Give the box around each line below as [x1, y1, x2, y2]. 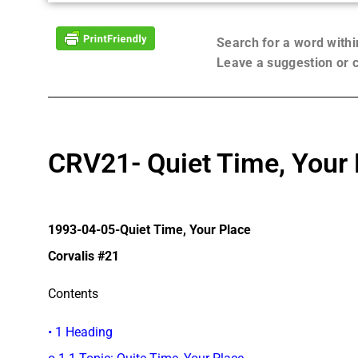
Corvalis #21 [48, 248, 119, 264]
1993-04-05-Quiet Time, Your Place [48, 221, 251, 237]
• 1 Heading [48, 324, 113, 340]
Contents [48, 286, 98, 302]
